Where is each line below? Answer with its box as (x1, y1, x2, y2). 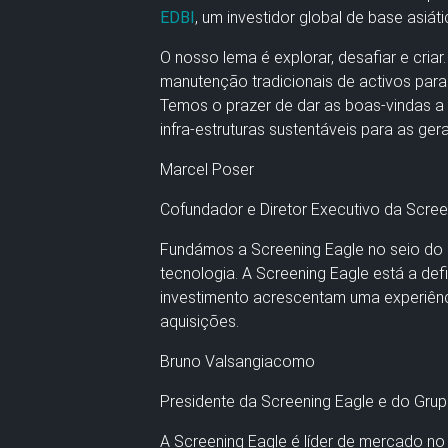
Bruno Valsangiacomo (160, 351, 315, 371)
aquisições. (160, 311, 239, 331)
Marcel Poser (160, 159, 254, 179)
